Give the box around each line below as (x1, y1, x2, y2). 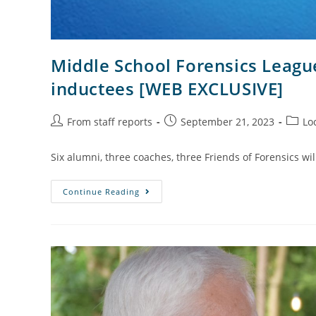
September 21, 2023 (181, 114, 274, 128)
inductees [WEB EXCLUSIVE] (51, 76, 284, 100)
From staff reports (67, 114, 152, 128)
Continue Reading (63, 186, 140, 197)
